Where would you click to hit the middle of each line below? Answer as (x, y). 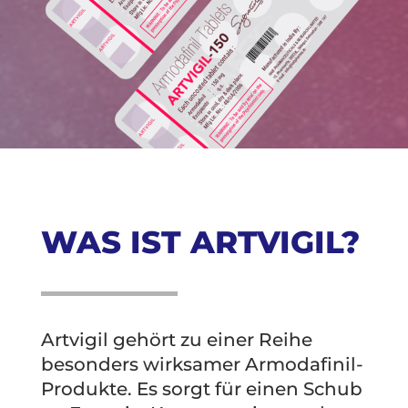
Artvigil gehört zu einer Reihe (176, 340)
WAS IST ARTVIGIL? (200, 243)
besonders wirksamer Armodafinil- (202, 365)
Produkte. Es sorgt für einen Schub (201, 389)
